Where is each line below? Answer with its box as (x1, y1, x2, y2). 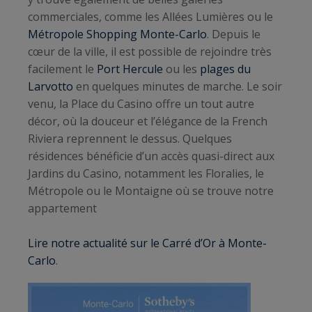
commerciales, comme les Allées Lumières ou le (28, 8, 273, 24)
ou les (163, 61, 200, 77)
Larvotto (28, 78, 73, 94)
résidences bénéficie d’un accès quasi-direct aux (28, 148, 274, 164)
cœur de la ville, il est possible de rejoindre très (28, 43, 272, 59)
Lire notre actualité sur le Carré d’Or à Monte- (28, 235, 267, 251)
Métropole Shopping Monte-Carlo (28, 26, 207, 42)
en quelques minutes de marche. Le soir (73, 78, 282, 94)
